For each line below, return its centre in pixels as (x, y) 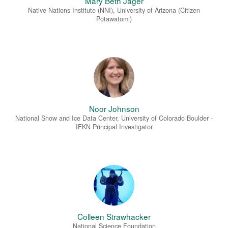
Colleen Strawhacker (114, 217)
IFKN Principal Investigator (114, 127)
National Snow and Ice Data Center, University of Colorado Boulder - (114, 118)
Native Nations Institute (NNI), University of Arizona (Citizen (114, 10)
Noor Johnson (114, 109)
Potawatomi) (114, 19)
